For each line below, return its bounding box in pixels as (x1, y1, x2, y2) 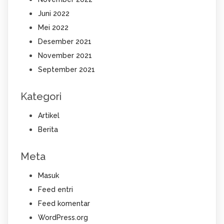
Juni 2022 (37, 9, 69, 18)
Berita (37, 125, 58, 134)
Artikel (37, 111, 59, 120)
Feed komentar (37, 199, 90, 208)
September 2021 (37, 65, 95, 74)
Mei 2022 (37, 23, 68, 32)
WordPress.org (37, 213, 88, 222)
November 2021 (37, 51, 92, 60)
